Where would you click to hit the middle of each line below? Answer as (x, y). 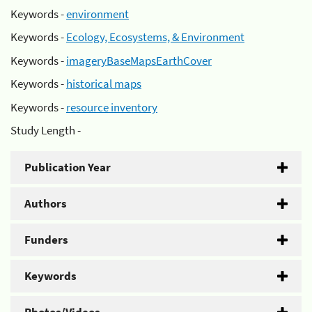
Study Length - (46, 130)
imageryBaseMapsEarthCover (139, 60)
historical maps (104, 84)
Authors (46, 203)
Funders (46, 240)
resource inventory (112, 107)
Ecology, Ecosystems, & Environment (155, 37)
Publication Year (68, 167)
